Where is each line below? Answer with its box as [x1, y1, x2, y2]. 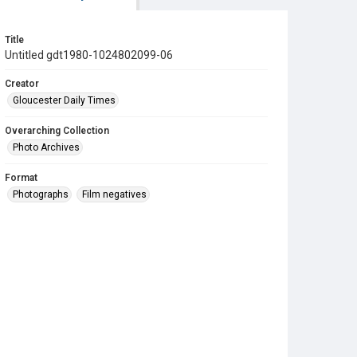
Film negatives [82, 189, 147, 200]
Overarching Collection [5, 125, 109, 136]
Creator [5, 78, 39, 89]
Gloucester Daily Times [13, 95, 116, 106]
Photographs [13, 189, 69, 200]
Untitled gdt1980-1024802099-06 [5, 49, 173, 61]
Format [5, 172, 37, 183]
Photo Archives [13, 142, 80, 153]
